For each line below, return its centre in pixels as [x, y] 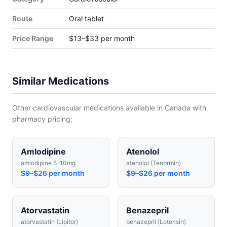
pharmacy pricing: [42, 119]
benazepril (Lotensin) [156, 222]
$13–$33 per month [102, 39]
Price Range [33, 39]
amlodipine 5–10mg [48, 163]
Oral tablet [86, 19]
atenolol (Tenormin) [154, 163]
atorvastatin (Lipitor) [49, 222]
